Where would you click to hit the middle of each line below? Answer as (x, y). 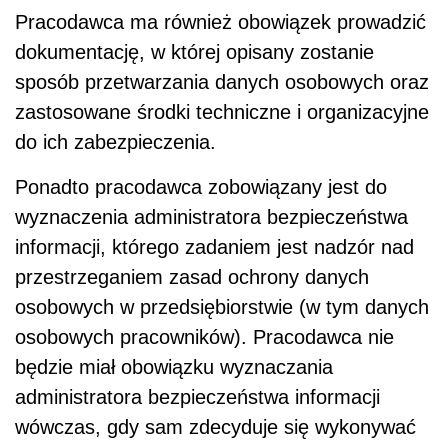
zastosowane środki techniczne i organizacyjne (222, 111)
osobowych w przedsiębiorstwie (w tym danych (222, 306)
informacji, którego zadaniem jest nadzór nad (214, 246)
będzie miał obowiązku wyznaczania (174, 366)
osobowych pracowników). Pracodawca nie (204, 336)
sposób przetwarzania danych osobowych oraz (222, 81)
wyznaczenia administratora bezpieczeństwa (211, 216)
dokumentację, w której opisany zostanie (194, 51)
